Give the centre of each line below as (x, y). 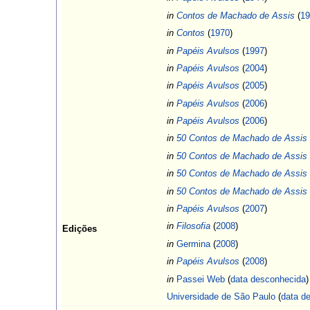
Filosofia (193, 226)
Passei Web (200, 279)
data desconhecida (268, 279)
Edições (79, 229)
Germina (193, 244)
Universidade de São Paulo (221, 296)
